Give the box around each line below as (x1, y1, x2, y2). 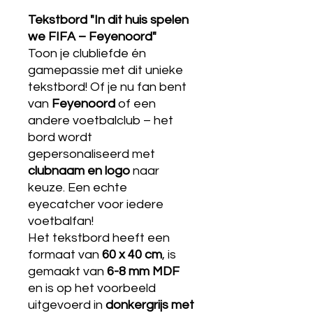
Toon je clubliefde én (28, 47, 146, 60)
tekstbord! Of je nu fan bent (28, 80, 187, 94)
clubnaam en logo (28, 164, 130, 177)
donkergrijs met (105, 298, 194, 312)
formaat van (28, 248, 102, 261)
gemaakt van (28, 265, 107, 278)
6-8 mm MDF (107, 265, 180, 278)
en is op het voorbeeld (28, 282, 156, 295)
